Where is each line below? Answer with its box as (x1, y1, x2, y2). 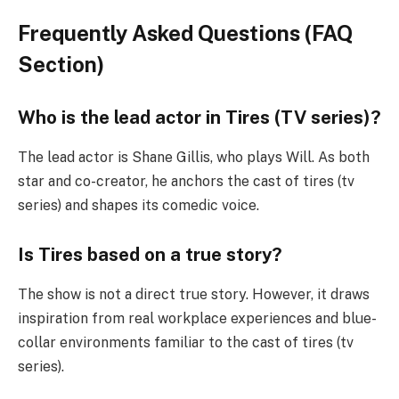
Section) (18, 51, 104, 77)
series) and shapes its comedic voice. (18, 196, 259, 214)
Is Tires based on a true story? (18, 244, 282, 266)
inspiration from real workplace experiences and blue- (18, 309, 377, 327)
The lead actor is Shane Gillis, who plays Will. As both (18, 148, 370, 166)
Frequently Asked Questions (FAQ (18, 20, 353, 45)
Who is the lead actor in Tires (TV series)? (18, 107, 381, 129)
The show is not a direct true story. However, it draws (18, 285, 370, 303)
